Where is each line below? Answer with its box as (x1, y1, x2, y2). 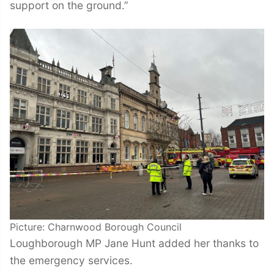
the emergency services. (10, 254, 133, 267)
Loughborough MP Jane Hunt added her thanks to (10, 237, 259, 250)
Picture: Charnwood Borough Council (10, 221, 182, 234)
